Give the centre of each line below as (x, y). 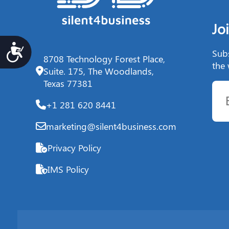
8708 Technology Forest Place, (104, 59)
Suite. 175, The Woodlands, (99, 71)
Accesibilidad (57, 48)
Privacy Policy (74, 147)
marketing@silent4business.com (111, 126)
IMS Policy (68, 169)
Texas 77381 (68, 83)
